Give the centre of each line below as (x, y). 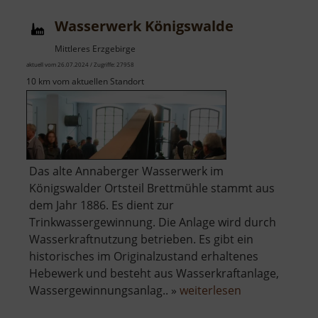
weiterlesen (210, 291)
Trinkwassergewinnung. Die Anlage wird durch (153, 223)
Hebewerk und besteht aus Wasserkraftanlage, (154, 274)
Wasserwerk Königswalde (144, 26)
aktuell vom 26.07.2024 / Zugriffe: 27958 (80, 65)
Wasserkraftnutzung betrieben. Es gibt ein (141, 240)
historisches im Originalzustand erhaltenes (144, 257)
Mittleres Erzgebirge (95, 49)
